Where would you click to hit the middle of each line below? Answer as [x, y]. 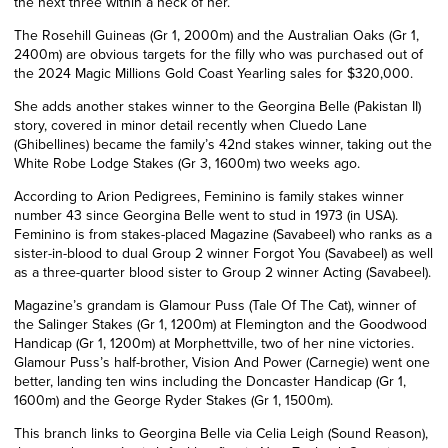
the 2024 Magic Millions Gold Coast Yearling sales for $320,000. [213, 73]
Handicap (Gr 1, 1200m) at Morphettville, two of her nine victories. [214, 343]
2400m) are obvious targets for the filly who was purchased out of [218, 54]
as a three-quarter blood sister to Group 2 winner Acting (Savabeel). [222, 272]
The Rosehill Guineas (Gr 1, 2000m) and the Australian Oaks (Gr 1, [216, 35]
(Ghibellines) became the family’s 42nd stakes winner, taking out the [223, 144]
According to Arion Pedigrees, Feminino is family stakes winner [209, 196]
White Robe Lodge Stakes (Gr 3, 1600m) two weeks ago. [187, 163]
